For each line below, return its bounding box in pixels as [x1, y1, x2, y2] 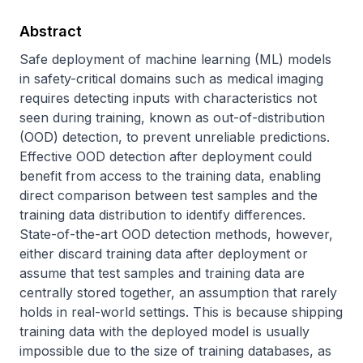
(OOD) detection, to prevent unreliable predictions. [19, 129, 330, 145]
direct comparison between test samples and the [19, 187, 318, 203]
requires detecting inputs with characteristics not [19, 90, 317, 106]
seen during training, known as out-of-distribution [19, 109, 325, 126]
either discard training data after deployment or [19, 246, 308, 262]
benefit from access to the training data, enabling [19, 168, 321, 184]
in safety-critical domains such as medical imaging [19, 70, 323, 87]
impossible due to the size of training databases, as [19, 343, 331, 359]
